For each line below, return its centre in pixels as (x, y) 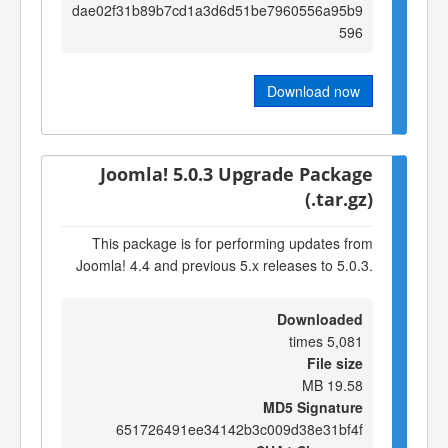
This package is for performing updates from (232, 242)
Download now (313, 90)
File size (335, 362)
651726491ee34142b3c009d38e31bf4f (239, 428)
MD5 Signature (313, 406)
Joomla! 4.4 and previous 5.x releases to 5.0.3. (224, 264)
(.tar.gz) (339, 198)
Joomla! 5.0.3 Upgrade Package (236, 173)
